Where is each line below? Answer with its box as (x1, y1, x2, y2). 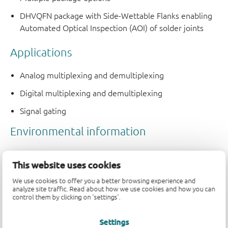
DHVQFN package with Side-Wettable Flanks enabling (20, 11, 213, 21)
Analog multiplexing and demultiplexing (20, 70, 164, 80)
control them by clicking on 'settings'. (12, 193, 121, 201)
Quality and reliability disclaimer (10, 209, 126, 219)
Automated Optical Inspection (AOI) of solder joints (20, 23, 204, 33)
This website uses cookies (12, 159, 121, 170)
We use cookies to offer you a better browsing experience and (12, 177, 196, 185)
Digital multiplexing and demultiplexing (20, 88, 163, 98)
